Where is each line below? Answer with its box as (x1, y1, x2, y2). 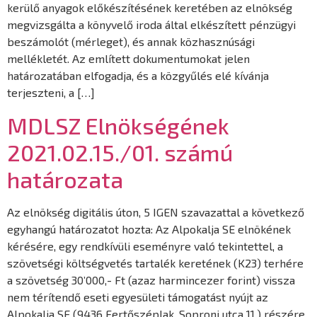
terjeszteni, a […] (7, 86, 95, 100)
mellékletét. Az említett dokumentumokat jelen (7, 52, 250, 66)
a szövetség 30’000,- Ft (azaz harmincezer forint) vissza (7, 272, 295, 287)
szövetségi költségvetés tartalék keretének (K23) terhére (7, 255, 304, 270)
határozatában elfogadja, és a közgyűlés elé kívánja (7, 69, 269, 83)
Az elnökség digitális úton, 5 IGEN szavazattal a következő (7, 204, 304, 219)
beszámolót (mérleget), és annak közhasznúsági (7, 35, 255, 49)
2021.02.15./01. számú (7, 138, 233, 166)
